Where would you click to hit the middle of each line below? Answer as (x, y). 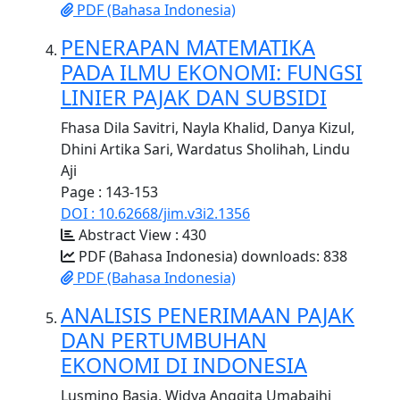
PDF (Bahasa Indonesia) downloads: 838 (211, 257)
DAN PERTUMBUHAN (164, 341)
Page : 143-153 (109, 192)
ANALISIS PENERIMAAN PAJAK (208, 316)
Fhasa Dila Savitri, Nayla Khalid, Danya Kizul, (208, 128)
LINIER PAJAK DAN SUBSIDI (194, 98)
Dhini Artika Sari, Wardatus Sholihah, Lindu (205, 150)
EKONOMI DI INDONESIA (184, 366)
